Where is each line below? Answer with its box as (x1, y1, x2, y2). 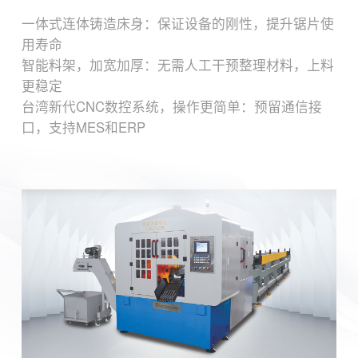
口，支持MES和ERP (21, 117, 145, 137)
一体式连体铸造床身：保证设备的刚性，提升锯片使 (21, 13, 334, 33)
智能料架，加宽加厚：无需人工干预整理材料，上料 (21, 54, 334, 74)
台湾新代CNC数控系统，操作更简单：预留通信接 (21, 96, 322, 116)
